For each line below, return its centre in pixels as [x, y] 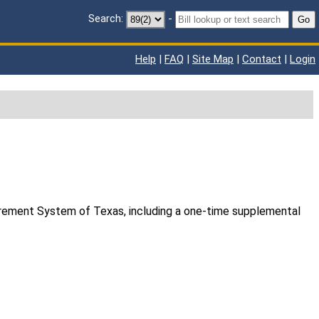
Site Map [213, 59]
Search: [106, 19]
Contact [262, 59]
